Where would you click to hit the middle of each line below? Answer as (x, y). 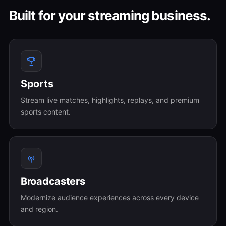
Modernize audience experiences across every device (110, 197)
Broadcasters (53, 181)
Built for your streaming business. (110, 15)
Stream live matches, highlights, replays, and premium (110, 100)
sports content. (46, 112)
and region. (39, 209)
